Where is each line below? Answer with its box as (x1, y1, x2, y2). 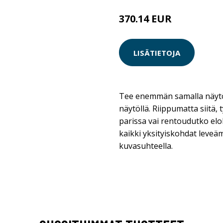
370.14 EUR (119, 12, 172, 25)
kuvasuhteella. (119, 140, 173, 151)
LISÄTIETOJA (133, 47, 180, 58)
